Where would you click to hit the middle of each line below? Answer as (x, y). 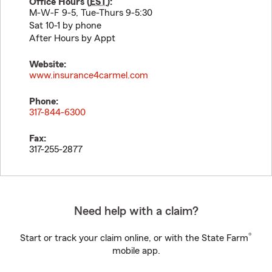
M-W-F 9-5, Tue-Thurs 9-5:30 (91, 13)
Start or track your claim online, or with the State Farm (134, 238)
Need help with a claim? (136, 211)
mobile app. (136, 251)
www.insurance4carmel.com (89, 75)
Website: (48, 64)
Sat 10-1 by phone (65, 25)
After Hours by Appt (72, 38)
